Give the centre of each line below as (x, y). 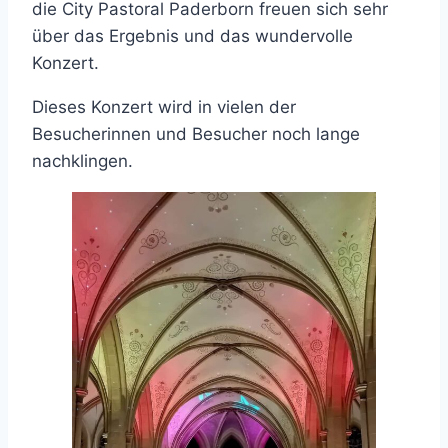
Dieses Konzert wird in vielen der (164, 107)
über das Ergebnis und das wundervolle (192, 36)
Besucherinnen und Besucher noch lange (196, 134)
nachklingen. (82, 161)
